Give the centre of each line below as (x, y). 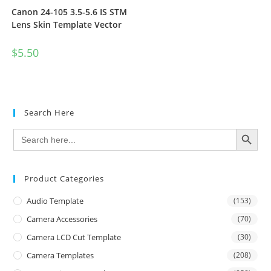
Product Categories (64, 178)
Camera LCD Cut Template (74, 237)
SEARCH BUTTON (252, 128)
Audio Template (55, 201)
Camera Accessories (62, 219)
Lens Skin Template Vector (66, 24)
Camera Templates (60, 255)
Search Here (50, 113)
